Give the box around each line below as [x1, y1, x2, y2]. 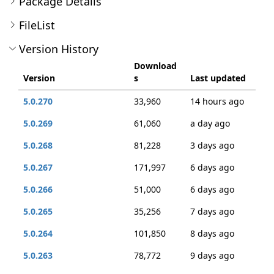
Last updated [190, 72, 246, 84]
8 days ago [190, 228, 234, 239]
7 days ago [190, 206, 234, 217]
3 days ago [190, 139, 234, 151]
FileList [19, 18, 55, 32]
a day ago [190, 117, 230, 129]
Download [134, 60, 177, 72]
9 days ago [190, 250, 234, 261]
